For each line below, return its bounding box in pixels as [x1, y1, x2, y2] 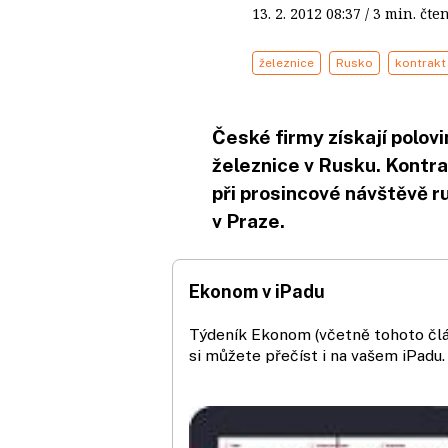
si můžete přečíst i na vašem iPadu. [189, 346, 445, 365]
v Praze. [212, 210, 285, 232]
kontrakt [395, 56, 446, 70]
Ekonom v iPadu [189, 281, 325, 302]
